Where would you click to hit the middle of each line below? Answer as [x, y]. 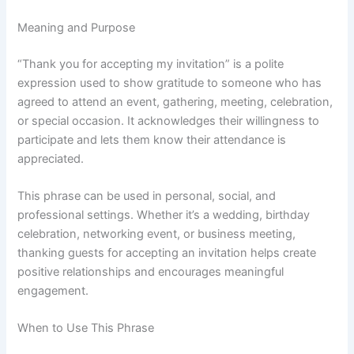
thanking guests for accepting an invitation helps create [167, 252]
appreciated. [51, 158]
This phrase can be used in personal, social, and [147, 196]
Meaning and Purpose [77, 27]
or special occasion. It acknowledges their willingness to [169, 121]
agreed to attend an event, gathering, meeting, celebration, [175, 102]
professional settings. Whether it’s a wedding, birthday [164, 215]
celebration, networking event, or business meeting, [157, 233]
